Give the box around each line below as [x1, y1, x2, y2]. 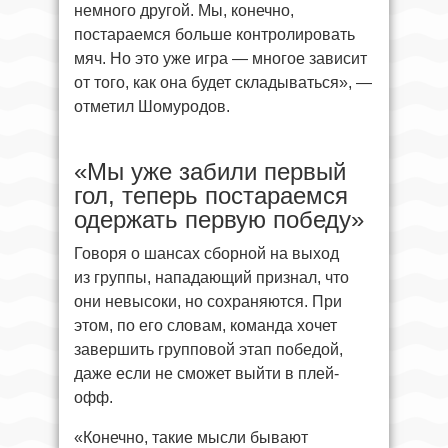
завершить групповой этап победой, [74, 340, 343, 358]
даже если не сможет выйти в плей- [74, 364, 339, 382]
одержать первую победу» [74, 205, 364, 233]
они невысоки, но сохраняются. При [74, 292, 342, 310]
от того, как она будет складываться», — [74, 73, 372, 91]
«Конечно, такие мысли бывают [74, 428, 308, 446]
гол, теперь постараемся [74, 181, 348, 209]
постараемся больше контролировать [74, 25, 355, 43]
